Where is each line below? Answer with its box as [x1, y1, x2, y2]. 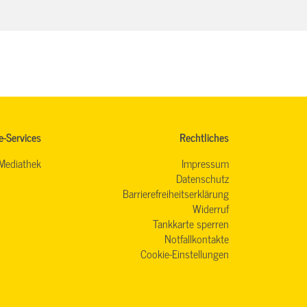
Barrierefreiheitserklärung [123, 184, 229, 203]
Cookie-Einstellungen [140, 245, 229, 263]
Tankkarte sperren [153, 214, 229, 233]
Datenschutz [176, 169, 229, 188]
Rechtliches [180, 128, 229, 147]
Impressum [182, 154, 229, 173]
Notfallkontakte [164, 230, 229, 248]
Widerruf [193, 199, 229, 218]
